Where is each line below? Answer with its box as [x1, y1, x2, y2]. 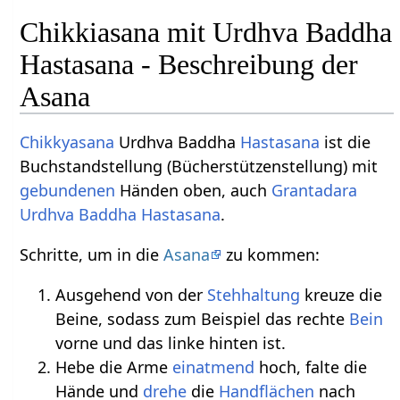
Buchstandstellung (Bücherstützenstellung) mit [20, 155, 379, 178]
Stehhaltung [207, 284, 301, 306]
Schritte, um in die [20, 244, 164, 266]
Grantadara [271, 179, 358, 202]
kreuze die [300, 284, 383, 306]
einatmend [172, 356, 255, 379]
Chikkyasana [20, 131, 115, 154]
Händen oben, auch [115, 179, 272, 202]
